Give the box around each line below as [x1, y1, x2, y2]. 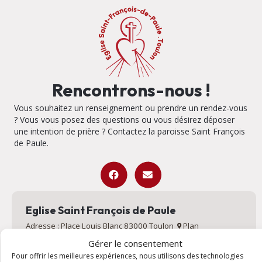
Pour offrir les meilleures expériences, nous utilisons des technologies [12, 250, 243, 261]
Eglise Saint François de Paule [25, 204, 176, 218]
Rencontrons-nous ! [51, 79, 211, 102]
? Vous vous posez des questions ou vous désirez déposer [14, 114, 235, 126]
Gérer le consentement [88, 237, 182, 249]
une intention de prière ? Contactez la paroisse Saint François [14, 126, 245, 137]
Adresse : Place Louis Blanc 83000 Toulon [25, 220, 177, 232]
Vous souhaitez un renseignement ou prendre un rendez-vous [14, 102, 247, 114]
